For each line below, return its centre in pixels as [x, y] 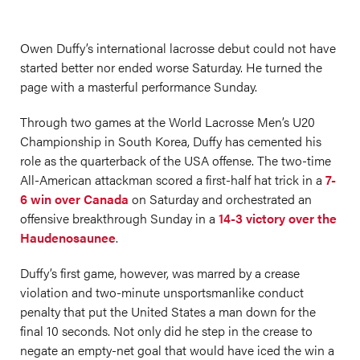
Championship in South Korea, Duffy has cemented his [171, 141]
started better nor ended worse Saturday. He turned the [171, 67]
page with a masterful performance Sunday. [139, 86]
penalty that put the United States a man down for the [168, 311]
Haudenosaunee [68, 237]
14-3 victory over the [278, 218]
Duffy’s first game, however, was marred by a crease [160, 273]
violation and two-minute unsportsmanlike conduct [162, 292]
